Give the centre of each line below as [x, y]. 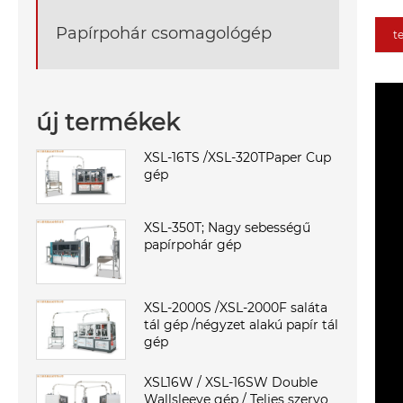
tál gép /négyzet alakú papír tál [241, 325]
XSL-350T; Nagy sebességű [227, 227]
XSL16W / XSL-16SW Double [231, 383]
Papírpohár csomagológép [164, 33]
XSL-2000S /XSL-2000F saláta [236, 308]
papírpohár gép [193, 244]
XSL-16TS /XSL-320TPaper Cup [237, 157]
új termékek [108, 122]
